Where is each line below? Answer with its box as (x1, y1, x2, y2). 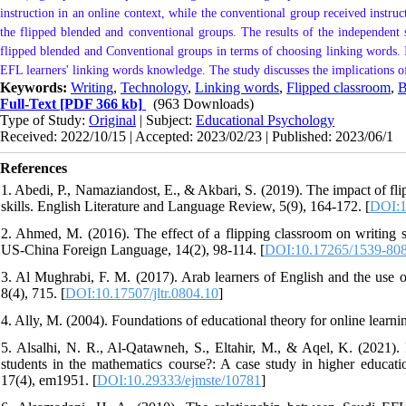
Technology (121, 79, 188, 95)
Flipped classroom (286, 79, 391, 95)
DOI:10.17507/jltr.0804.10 (65, 285, 218, 301)
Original (89, 111, 136, 128)
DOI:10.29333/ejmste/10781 (97, 372, 261, 388)
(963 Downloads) (153, 95, 254, 111)
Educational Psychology (196, 111, 334, 128)
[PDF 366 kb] (56, 95, 142, 111)
